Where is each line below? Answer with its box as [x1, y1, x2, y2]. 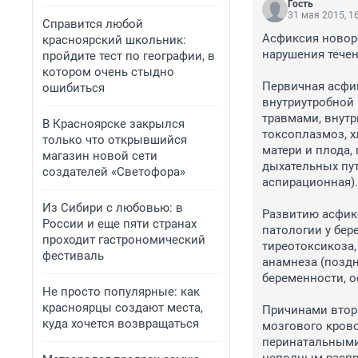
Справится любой [42, 17, 143, 31]
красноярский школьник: [42, 33, 186, 47]
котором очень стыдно [42, 65, 174, 79]
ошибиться [42, 81, 105, 95]
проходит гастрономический [42, 233, 205, 247]
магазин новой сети [42, 149, 157, 163]
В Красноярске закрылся [42, 117, 185, 131]
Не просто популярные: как [42, 284, 200, 299]
